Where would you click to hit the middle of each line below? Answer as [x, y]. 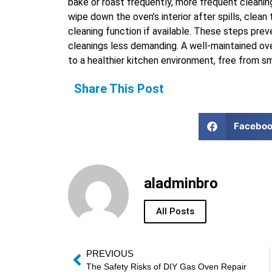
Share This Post [119, 88]
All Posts [175, 212]
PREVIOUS [110, 253]
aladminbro [181, 183]
